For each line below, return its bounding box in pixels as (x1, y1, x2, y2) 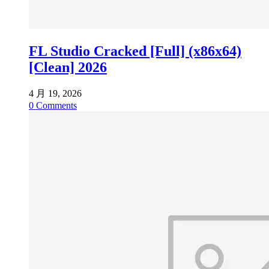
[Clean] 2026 (29, 59, 107, 75)
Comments (34, 100, 77, 110)
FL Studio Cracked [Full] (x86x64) (29, 43, 241, 59)
